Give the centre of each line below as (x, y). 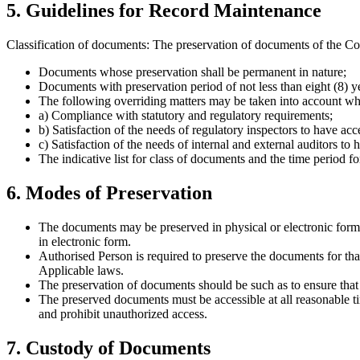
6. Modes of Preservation (109, 193)
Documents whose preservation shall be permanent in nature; (192, 72)
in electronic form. (85, 242)
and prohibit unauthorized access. (123, 314)
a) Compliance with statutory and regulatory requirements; (186, 116)
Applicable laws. (81, 271)
